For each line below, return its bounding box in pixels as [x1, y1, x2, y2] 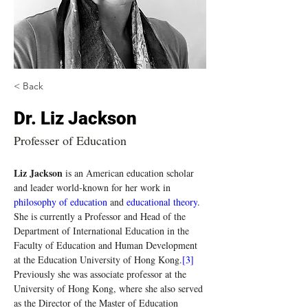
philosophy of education [14, 195, 107, 208]
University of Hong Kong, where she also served [14, 282, 206, 295]
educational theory [126, 195, 197, 208]
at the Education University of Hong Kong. [14, 253, 182, 266]
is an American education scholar [63, 166, 197, 179]
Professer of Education [14, 132, 126, 148]
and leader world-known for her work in [14, 181, 173, 194]
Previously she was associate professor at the [14, 267, 189, 280]
